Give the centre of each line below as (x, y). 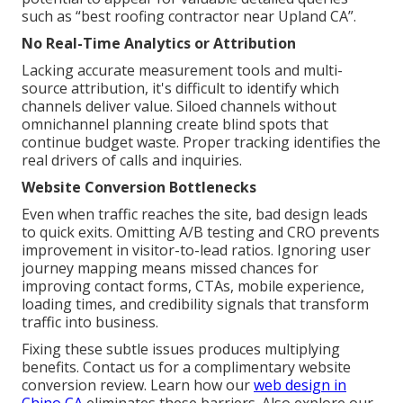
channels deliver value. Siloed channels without (179, 106)
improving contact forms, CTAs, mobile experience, (193, 286)
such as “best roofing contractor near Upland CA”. (189, 16)
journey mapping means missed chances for (170, 268)
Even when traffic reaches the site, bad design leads (195, 214)
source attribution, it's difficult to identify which (180, 88)
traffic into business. (90, 322)
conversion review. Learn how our (138, 385)
